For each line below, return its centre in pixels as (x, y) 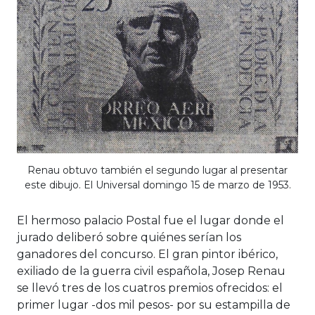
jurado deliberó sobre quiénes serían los (129, 238)
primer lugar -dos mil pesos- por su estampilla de (154, 305)
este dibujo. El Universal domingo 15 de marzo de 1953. (157, 185)
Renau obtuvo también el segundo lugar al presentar (157, 171)
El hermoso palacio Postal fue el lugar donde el (150, 221)
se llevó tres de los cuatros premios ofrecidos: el (150, 288)
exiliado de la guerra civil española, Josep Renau (151, 271)
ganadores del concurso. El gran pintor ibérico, (147, 255)
